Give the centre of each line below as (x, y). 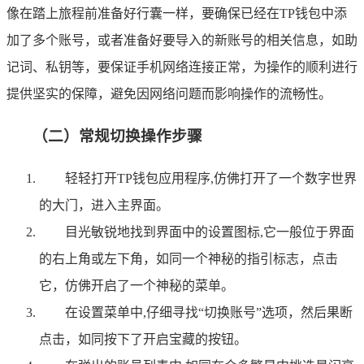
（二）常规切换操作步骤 (117, 136)
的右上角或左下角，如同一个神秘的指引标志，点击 (188, 258)
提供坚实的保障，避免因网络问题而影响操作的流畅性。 (169, 94)
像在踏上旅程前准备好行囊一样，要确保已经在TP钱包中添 (177, 14)
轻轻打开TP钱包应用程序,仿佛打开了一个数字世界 (211, 178)
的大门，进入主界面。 (104, 205)
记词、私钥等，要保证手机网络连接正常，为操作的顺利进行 (182, 67)
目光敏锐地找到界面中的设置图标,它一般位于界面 (210, 232)
